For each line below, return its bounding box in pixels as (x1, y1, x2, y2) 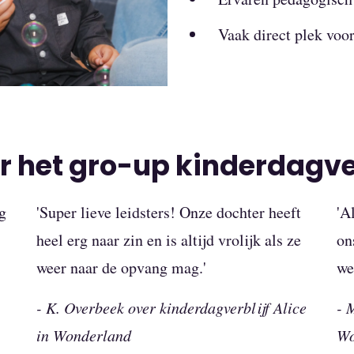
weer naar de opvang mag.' (36, 257, 206, 279)
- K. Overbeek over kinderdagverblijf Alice (36, 297, 307, 318)
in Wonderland (36, 325, 131, 346)
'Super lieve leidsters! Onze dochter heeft (36, 201, 301, 224)
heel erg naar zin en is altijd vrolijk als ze (36, 229, 301, 251)
